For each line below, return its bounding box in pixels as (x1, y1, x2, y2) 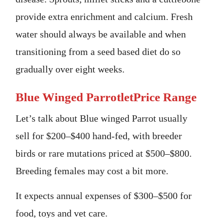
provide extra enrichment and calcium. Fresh (16, 11, 193, 22)
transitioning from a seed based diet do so (16, 46, 181, 57)
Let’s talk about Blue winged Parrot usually (16, 112, 187, 124)
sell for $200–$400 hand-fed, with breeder (16, 130, 182, 141)
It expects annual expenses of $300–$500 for (16, 190, 192, 201)
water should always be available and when (16, 28, 186, 39)
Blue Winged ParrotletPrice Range (16, 90, 197, 104)
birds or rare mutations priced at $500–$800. (16, 147, 192, 159)
